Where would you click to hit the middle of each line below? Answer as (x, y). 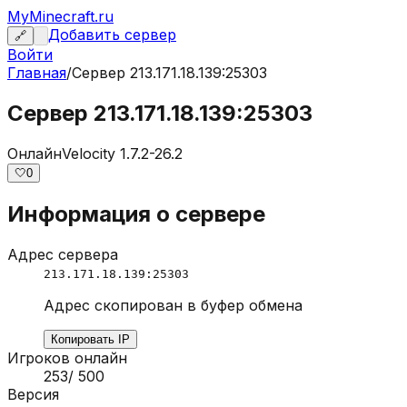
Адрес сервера (63, 254)
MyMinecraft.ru (60, 16)
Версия (33, 394)
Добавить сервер (112, 35)
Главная (37, 73)
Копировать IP (90, 339)
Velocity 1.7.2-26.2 (122, 153)
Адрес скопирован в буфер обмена (173, 305)
